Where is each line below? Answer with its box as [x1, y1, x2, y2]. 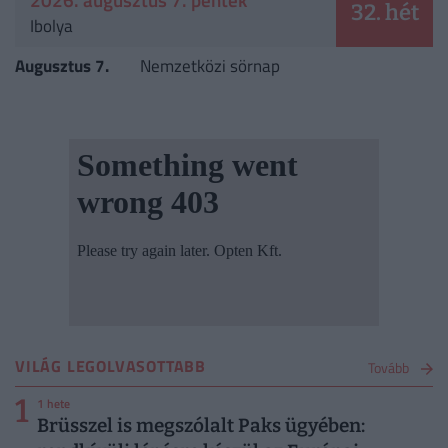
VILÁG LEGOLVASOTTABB [15, 354, 206, 379]
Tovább [368, 356, 409, 378]
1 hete [36, 393, 70, 413]
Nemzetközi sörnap [140, 53, 280, 80]
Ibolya [30, 13, 73, 40]
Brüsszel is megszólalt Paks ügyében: [36, 413, 365, 437]
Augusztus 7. [15, 53, 109, 80]
